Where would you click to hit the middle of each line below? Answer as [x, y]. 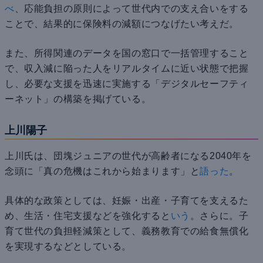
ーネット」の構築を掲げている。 [78, 99]
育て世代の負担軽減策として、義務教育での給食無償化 [127, 231]
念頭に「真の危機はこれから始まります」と [102, 171]
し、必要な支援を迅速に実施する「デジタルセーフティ [127, 84]
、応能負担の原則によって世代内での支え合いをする [131, 9]
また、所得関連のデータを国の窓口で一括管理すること [127, 53]
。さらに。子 [219, 216]
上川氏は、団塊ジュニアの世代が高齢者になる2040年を [128, 156]
